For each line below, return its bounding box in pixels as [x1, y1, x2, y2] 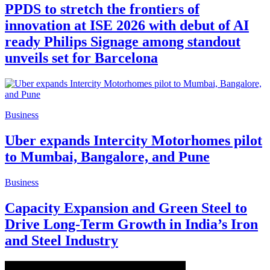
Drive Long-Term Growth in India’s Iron [5, 216, 258, 232]
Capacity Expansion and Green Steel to [5, 199, 247, 216]
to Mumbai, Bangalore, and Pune [5, 149, 210, 165]
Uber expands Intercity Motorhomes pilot [5, 133, 262, 148]
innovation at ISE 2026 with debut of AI [5, 17, 249, 34]
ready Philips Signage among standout [5, 34, 240, 50]
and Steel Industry [5, 232, 118, 248]
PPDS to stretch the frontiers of [5, 1, 199, 17]
